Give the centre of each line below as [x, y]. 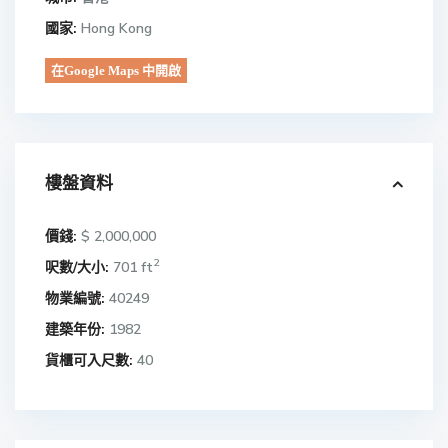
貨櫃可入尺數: [89, 360]
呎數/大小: [77, 267]
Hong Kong [114, 28]
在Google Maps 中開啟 [116, 70]
